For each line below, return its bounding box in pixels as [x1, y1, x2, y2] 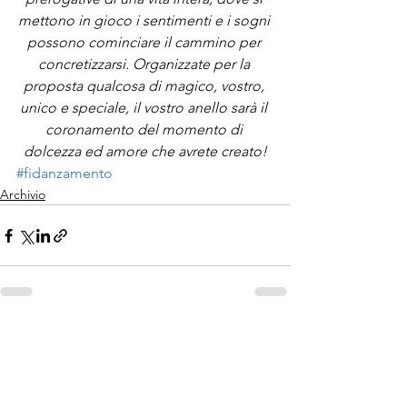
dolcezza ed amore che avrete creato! [24, 143, 267, 160]
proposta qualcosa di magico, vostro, [23, 77, 268, 94]
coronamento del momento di [45, 121, 246, 138]
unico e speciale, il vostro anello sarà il [20, 99, 271, 116]
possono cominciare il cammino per [26, 34, 264, 51]
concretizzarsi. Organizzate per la [37, 55, 253, 73]
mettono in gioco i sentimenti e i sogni [17, 12, 273, 29]
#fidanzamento [16, 164, 113, 182]
